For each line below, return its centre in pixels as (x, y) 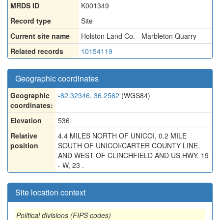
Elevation (26, 120)
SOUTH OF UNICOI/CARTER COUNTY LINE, (129, 145)
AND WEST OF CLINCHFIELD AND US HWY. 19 (133, 155)
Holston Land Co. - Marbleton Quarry (139, 36)
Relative (24, 136)
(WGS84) (135, 95)
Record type (31, 21)
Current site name (40, 36)
